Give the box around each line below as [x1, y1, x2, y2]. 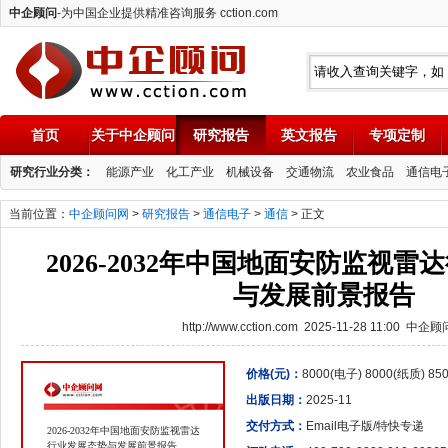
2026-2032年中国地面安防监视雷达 [47, 425, 200, 436]
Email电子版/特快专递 [306, 419, 424, 433]
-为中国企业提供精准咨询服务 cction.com [57, 6, 278, 20]
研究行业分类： [10, 165, 94, 179]
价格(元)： [246, 367, 302, 381]
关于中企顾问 [91, 127, 175, 143]
